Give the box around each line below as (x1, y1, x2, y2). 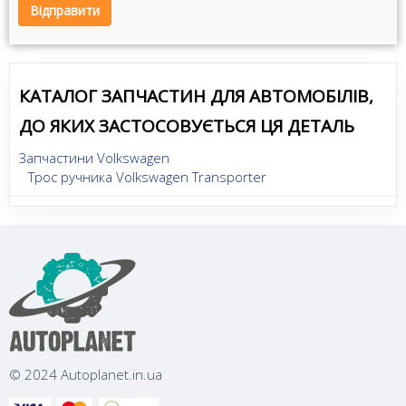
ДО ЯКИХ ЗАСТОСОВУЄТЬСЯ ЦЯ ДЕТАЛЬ (19, 113, 354, 138)
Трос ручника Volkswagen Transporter (28, 167, 266, 186)
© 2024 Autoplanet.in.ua (9, 364, 162, 383)
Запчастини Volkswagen (19, 148, 169, 167)
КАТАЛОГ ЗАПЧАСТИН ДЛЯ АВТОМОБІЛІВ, (19, 83, 373, 108)
